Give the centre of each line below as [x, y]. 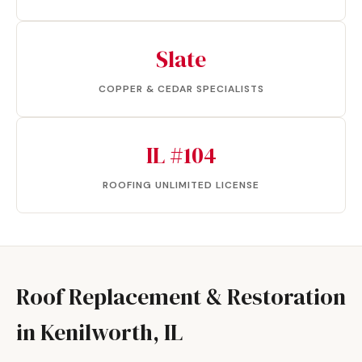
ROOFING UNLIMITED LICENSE [181, 185]
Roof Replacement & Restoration [181, 297]
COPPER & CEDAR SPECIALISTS [181, 89]
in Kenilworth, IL [99, 332]
